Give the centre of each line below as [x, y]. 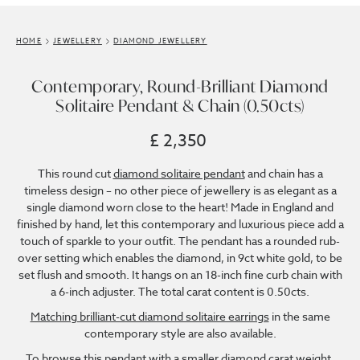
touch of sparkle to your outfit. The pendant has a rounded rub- [180, 241]
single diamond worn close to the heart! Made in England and [180, 207]
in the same [299, 316]
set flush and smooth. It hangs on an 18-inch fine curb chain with [180, 274]
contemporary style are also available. [180, 333]
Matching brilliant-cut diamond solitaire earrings [149, 316]
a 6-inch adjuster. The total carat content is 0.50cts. [180, 291]
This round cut [75, 173]
